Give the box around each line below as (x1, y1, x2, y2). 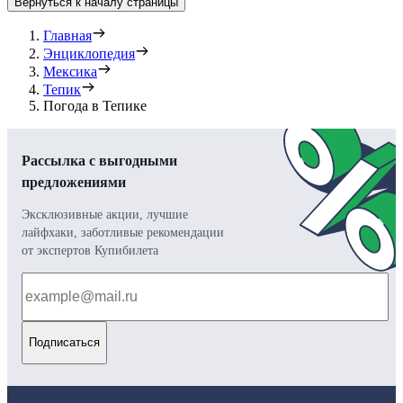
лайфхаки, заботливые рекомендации (22, 225, 224, 239)
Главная (43, 27, 92, 43)
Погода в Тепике (43, 97, 147, 113)
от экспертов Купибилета (22, 243, 158, 257)
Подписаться (29, 336, 100, 350)
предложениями (22, 174, 126, 190)
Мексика (43, 63, 97, 79)
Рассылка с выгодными (22, 152, 177, 168)
